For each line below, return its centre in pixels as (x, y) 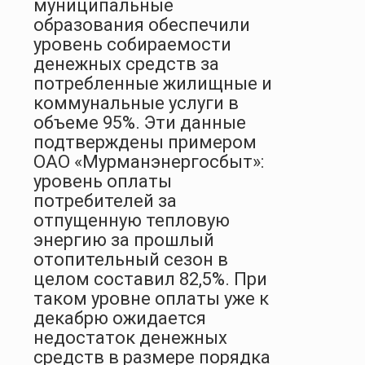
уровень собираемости (132, 44)
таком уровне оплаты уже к (151, 298)
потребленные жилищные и (153, 83)
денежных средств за (126, 64)
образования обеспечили (142, 24)
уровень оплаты (103, 181)
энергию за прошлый (124, 240)
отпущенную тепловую (132, 220)
